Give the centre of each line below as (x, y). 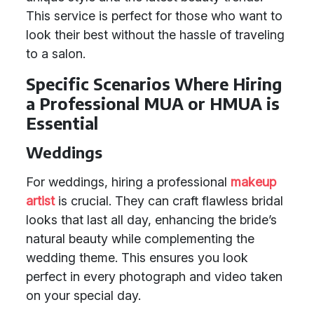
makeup (253, 182)
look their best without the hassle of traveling (155, 35)
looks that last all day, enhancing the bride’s (151, 220)
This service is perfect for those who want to (154, 16)
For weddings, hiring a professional (128, 182)
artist (40, 201)
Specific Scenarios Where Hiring (154, 84)
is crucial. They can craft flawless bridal (169, 201)
